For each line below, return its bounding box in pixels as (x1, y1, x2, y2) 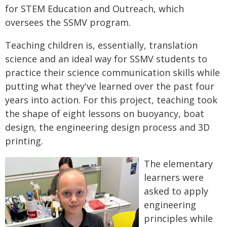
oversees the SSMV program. (5, 16, 131, 29)
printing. (5, 135, 43, 147)
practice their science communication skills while (5, 66, 220, 79)
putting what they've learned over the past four (5, 80, 214, 93)
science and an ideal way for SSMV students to (5, 53, 207, 65)
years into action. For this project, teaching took (5, 94, 217, 106)
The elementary (144, 158, 213, 170)
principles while (144, 212, 213, 225)
